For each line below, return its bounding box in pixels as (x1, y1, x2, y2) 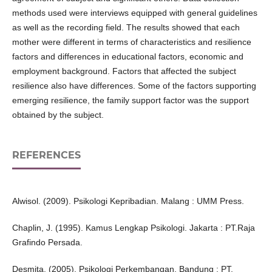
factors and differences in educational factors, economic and (12, 52, 243, 62)
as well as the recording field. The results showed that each (12, 22, 240, 33)
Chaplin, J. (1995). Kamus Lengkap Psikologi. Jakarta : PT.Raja (12, 223, 255, 233)
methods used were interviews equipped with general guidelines (12, 8, 257, 18)
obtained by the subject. (12, 110, 104, 120)
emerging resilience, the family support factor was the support (12, 95, 249, 106)
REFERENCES (12, 149, 81, 161)
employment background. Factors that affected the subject (12, 66, 236, 76)
